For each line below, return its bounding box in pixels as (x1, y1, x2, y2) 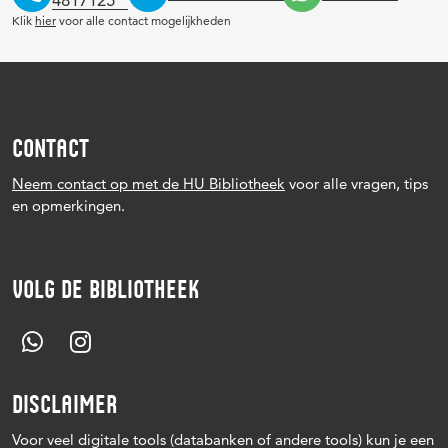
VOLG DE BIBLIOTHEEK (12, 275, 199, 304)
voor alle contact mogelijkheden (56, 13, 231, 28)
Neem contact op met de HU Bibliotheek (12, 174, 285, 193)
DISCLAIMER (12, 390, 118, 419)
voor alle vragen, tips (285, 174, 428, 193)
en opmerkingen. (12, 196, 125, 215)
